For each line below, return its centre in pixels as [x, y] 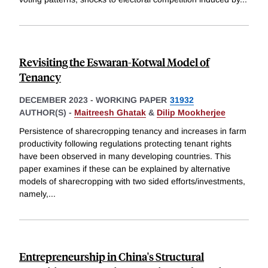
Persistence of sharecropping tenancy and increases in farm [133, 131]
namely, [34, 194]
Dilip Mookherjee [191, 112]
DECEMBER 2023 [54, 100]
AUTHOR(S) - [47, 112]
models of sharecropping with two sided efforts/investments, [132, 182]
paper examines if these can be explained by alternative [125, 169]
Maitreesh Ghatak [110, 112]
